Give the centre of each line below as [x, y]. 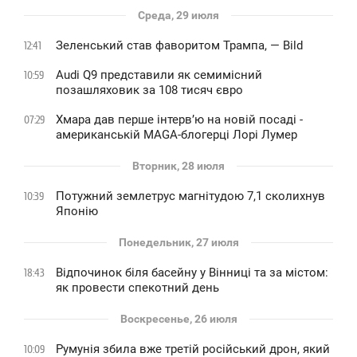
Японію [77, 211]
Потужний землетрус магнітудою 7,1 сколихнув [190, 196]
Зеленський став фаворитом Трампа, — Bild [179, 45]
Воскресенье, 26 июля [178, 319]
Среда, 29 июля [178, 15]
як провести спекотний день [137, 288]
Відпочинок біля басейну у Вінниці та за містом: [192, 273]
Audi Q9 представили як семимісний [159, 75]
